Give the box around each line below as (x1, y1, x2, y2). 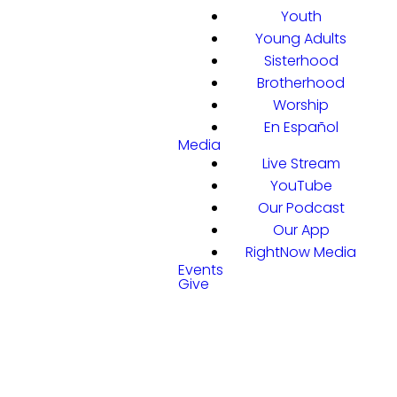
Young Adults (255, 28, 346, 49)
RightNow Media (245, 242, 356, 262)
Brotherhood (257, 73, 345, 93)
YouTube (269, 175, 332, 196)
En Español (263, 117, 339, 137)
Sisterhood (263, 51, 339, 71)
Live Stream (261, 153, 340, 174)
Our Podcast (257, 198, 345, 218)
